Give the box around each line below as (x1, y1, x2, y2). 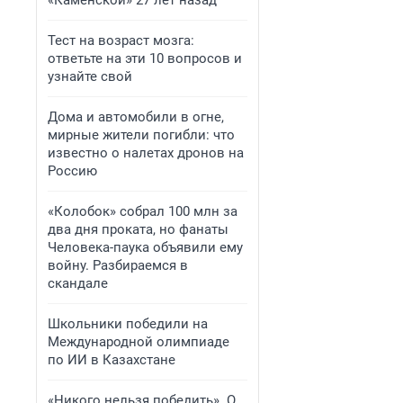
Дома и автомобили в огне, (48, 109, 224, 125)
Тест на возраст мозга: (48, 32, 194, 49)
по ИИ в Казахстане (48, 352, 175, 368)
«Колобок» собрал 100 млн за (48, 203, 237, 219)
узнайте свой (48, 68, 132, 85)
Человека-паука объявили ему (48, 239, 243, 255)
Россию (48, 163, 97, 179)
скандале (48, 275, 108, 291)
